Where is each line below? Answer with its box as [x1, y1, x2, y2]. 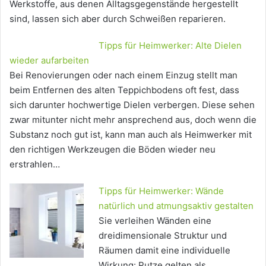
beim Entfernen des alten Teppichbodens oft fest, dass [9, 84, 239, 96]
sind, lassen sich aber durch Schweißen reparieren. [9, 12, 226, 24]
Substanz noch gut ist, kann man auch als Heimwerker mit [9, 128, 252, 140]
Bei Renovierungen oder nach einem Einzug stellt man [9, 69, 237, 81]
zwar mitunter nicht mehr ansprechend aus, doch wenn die [9, 113, 256, 125]
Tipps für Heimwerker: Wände [99, 185, 224, 197]
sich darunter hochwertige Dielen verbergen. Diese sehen [9, 99, 255, 110]
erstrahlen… [9, 158, 60, 170]
